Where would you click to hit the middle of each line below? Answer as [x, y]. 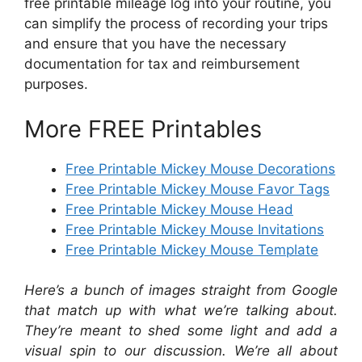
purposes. [56, 84]
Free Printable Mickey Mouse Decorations [200, 168]
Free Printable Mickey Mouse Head [179, 209]
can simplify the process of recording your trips [176, 23]
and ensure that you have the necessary [155, 44]
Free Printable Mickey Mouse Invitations [195, 229]
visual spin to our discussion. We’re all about [181, 351]
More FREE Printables [143, 128]
